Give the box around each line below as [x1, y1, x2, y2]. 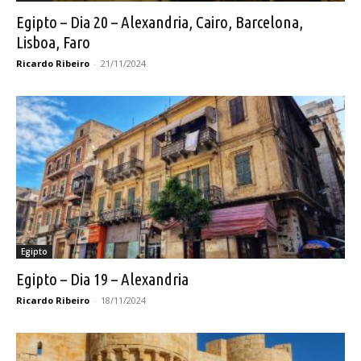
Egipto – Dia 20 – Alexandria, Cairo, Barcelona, [16, 12, 303, 32]
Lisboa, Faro [16, 32, 90, 52]
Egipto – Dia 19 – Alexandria [16, 268, 189, 288]
